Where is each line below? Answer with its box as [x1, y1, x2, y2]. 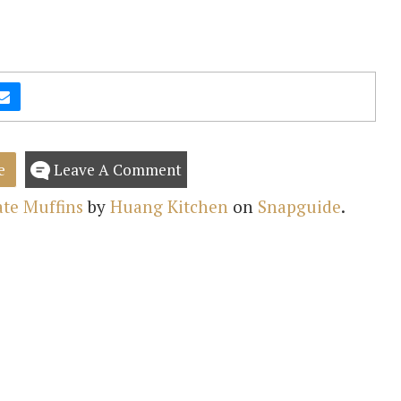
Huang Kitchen [110, 195, 229, 218]
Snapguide [258, 195, 342, 218]
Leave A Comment [50, 159, 183, 180]
